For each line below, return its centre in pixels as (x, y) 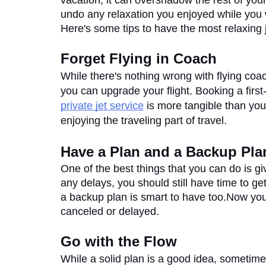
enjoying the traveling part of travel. (145, 121)
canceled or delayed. (110, 211)
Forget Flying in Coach (139, 58)
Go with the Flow (119, 241)
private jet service (102, 106)
